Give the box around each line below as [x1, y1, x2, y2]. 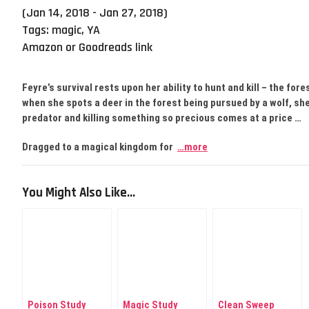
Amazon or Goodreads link [22, 39, 152, 55]
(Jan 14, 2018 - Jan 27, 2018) [22, 5, 168, 21]
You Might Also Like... [22, 185, 135, 201]
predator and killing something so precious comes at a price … [22, 112, 301, 124]
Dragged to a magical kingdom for [22, 141, 177, 153]
